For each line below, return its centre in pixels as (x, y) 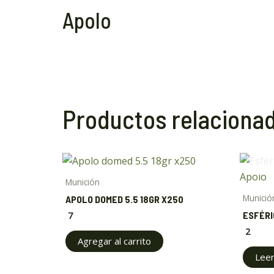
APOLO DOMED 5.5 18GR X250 (124, 199)
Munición (83, 182)
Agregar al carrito (114, 241)
